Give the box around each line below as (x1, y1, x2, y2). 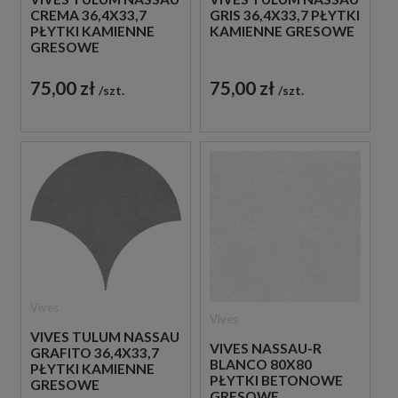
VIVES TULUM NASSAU (30, 328, 179, 345)
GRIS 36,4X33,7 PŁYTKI (209, 6, 360, 23)
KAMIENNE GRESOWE (209, 22, 354, 39)
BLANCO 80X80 (209, 355, 312, 372)
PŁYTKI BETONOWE (209, 371, 343, 388)
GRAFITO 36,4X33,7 (30, 344, 159, 361)
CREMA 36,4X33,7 (30, 6, 147, 23)
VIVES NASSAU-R (209, 339, 322, 356)
